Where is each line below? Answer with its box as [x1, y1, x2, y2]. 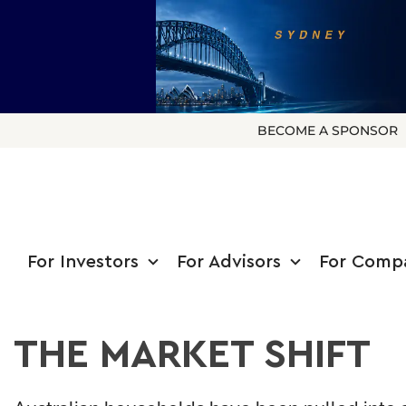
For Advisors [177, 248, 281, 272]
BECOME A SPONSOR [257, 121, 398, 139]
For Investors [27, 248, 139, 272]
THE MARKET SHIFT [14, 326, 371, 377]
